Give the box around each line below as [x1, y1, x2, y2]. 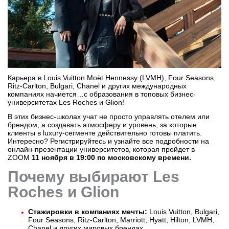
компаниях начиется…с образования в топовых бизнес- [8, 90, 196, 99]
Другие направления [8, 27, 79, 35]
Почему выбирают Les [8, 168, 179, 185]
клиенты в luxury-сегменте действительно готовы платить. [8, 128, 202, 137]
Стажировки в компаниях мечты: [28, 207, 149, 216]
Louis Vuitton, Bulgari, [149, 207, 219, 216]
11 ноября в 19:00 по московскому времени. [32, 153, 193, 162]
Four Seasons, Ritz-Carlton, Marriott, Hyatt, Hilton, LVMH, [28, 215, 214, 224]
